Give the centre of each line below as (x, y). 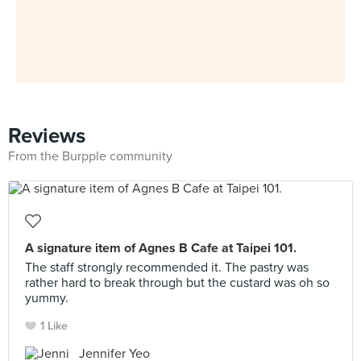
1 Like (54, 326)
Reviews (47, 136)
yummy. (47, 298)
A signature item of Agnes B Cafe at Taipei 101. (161, 248)
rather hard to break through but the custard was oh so (177, 283)
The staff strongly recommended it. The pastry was (167, 268)
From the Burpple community (90, 156)
